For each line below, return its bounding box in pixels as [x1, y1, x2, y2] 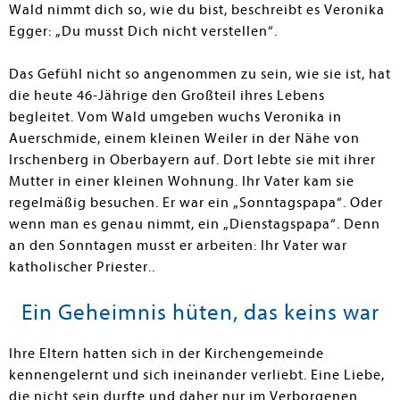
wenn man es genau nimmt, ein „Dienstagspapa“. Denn [9, 216, 380, 232]
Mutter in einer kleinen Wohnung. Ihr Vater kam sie [9, 173, 354, 189]
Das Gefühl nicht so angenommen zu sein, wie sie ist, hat [9, 66, 391, 82]
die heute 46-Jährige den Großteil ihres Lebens [9, 87, 325, 104]
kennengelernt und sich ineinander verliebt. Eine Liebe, [9, 367, 385, 383]
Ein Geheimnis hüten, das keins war [21, 300, 379, 325]
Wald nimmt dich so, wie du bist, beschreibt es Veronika [9, 2, 385, 18]
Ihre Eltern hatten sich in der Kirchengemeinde [9, 346, 324, 362]
